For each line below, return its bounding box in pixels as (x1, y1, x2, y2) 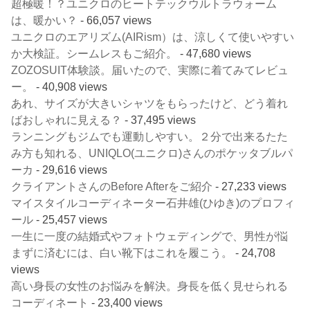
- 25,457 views (33, 212, 108, 226)
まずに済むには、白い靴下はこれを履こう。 (11, 246, 233, 259)
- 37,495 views (122, 113, 197, 126)
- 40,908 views (33, 80, 108, 93)
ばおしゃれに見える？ (11, 113, 122, 126)
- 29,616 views (33, 163, 108, 176)
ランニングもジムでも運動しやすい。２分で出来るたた (11, 129, 289, 143)
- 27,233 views (212, 179, 287, 192)
